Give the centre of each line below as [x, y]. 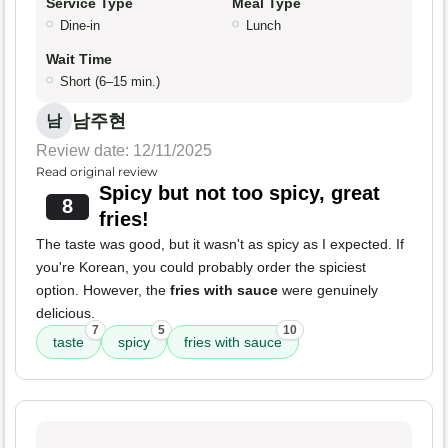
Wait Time [79, 59]
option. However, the [103, 290]
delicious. [65, 313]
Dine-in [80, 26]
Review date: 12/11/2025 [124, 151]
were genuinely [328, 290]
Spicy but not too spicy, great [239, 193]
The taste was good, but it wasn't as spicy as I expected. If [220, 244]
